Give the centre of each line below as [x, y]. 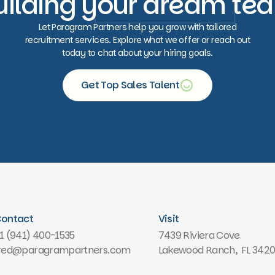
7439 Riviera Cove [199, 235]
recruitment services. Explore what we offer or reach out [137, 40]
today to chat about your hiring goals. [137, 53]
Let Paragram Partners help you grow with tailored [137, 27]
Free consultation [130, 100]
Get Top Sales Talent [130, 85]
